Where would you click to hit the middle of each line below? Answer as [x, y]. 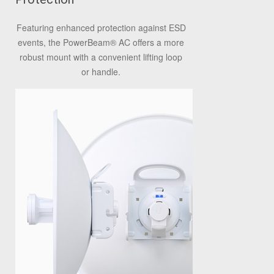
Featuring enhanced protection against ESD [101, 28]
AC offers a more [150, 42]
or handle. [101, 72]
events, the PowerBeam [64, 42]
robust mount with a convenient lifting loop [101, 57]
